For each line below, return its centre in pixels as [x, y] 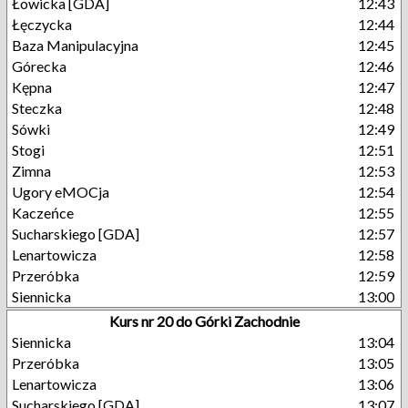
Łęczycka [42, 24]
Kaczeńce [43, 213]
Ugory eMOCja [61, 192]
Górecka [39, 66]
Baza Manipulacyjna [75, 45]
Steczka [37, 108]
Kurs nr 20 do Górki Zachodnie [204, 321]
